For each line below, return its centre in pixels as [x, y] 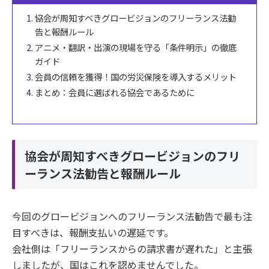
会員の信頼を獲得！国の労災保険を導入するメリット [136, 77]
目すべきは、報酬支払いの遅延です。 [93, 233]
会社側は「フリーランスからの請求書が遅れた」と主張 [132, 249]
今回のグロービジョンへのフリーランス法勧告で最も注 [132, 216]
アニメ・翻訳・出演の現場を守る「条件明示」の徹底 [136, 47]
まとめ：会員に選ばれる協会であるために [115, 92]
